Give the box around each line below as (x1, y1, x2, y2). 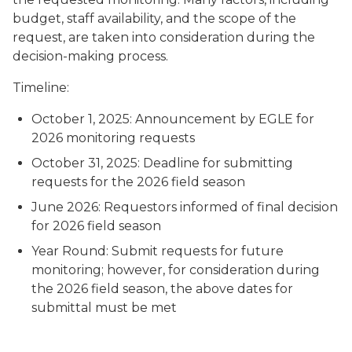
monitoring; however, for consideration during (31, 262, 320, 277)
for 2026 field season (31, 218, 161, 233)
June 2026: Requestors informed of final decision (31, 200, 338, 214)
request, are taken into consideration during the (13, 30, 315, 45)
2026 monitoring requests (31, 130, 195, 145)
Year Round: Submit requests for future (31, 244, 284, 258)
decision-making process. (13, 49, 168, 64)
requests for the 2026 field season (31, 174, 245, 189)
